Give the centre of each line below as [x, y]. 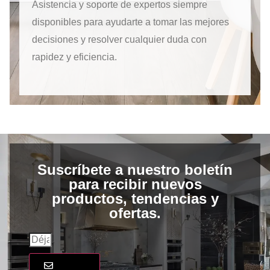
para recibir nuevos [135, 184]
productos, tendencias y [135, 198]
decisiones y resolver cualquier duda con [119, 39]
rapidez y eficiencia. [74, 57]
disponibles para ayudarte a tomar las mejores [130, 22]
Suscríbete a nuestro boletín [135, 169]
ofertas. [135, 213]
